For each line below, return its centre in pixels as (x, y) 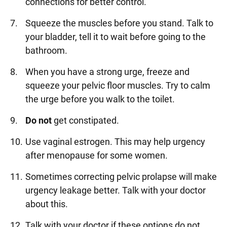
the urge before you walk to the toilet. (100, 99)
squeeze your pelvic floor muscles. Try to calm (118, 85)
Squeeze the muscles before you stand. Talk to (119, 23)
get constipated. (85, 120)
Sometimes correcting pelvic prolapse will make (121, 177)
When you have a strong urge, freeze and (107, 72)
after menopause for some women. (97, 155)
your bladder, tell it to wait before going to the (116, 37)
